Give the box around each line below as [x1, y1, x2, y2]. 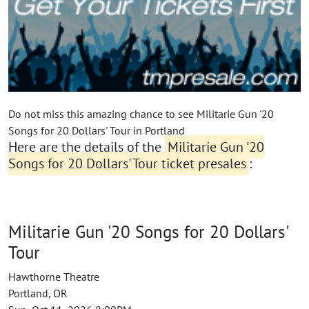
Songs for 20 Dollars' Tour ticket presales [8, 154, 246, 173]
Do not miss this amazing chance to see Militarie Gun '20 [8, 107, 274, 121]
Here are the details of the [8, 138, 165, 157]
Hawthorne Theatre [8, 270, 99, 284]
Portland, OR [8, 286, 68, 301]
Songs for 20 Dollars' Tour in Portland [8, 123, 185, 138]
